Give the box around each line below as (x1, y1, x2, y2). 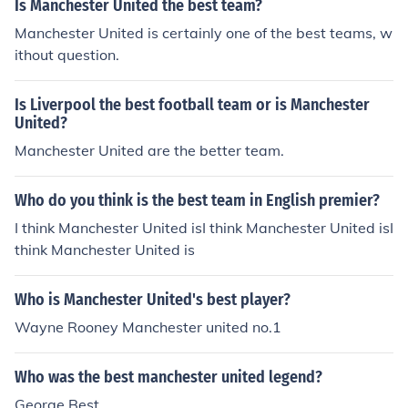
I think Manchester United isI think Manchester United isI (15, 219, 393, 237)
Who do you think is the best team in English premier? (15, 190, 380, 210)
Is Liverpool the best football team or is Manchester (15, 95, 370, 115)
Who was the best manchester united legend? (15, 367, 322, 387)
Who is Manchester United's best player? (15, 290, 291, 310)
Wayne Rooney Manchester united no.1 (15, 318, 281, 336)
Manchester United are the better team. (15, 141, 284, 159)
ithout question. (15, 46, 119, 64)
